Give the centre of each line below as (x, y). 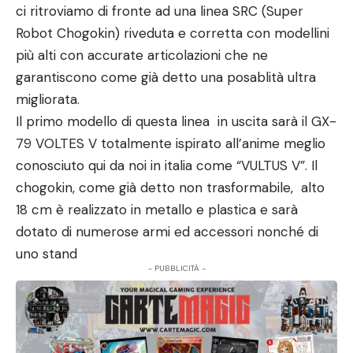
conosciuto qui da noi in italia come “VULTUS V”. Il (167, 165)
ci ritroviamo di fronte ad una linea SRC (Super (160, 11)
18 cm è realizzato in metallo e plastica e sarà (157, 210)
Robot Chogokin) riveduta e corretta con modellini (173, 33)
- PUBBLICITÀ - (176, 268)
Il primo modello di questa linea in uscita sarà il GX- (176, 121)
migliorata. (48, 99)
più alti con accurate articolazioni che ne (142, 55)
